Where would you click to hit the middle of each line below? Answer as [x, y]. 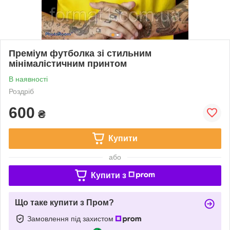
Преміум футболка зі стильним [80, 53]
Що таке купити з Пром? [64, 202]
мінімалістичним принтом [68, 63]
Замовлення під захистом [71, 218]
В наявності [28, 79]
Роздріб [21, 91]
